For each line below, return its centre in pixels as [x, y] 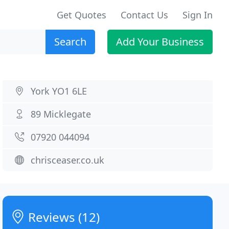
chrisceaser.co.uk [68, 160]
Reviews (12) [63, 217]
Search [70, 42]
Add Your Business [160, 42]
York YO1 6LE [59, 91]
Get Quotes [82, 15]
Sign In [198, 15]
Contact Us [144, 15]
